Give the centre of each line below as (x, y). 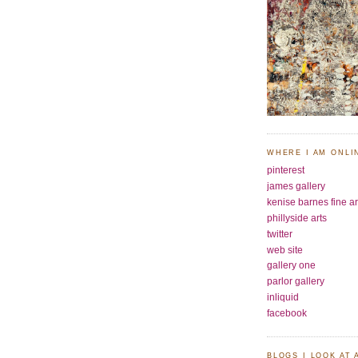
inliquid (283, 297)
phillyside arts (297, 217)
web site (285, 249)
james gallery (296, 185)
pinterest (286, 169)
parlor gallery (296, 281)
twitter (280, 233)
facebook (287, 313)
